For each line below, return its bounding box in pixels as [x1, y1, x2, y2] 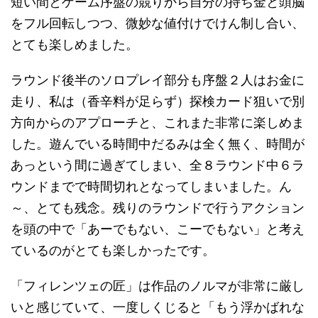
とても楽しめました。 [11, 37, 138, 52]
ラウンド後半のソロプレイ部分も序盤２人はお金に [11, 72, 305, 87]
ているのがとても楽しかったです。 [11, 243, 215, 258]
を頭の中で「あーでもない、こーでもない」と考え [11, 221, 305, 236]
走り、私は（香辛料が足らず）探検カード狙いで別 [11, 94, 305, 109]
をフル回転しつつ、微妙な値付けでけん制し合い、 [11, 16, 305, 31]
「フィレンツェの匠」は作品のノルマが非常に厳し [11, 278, 305, 293]
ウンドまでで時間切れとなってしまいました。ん [11, 179, 292, 194]
